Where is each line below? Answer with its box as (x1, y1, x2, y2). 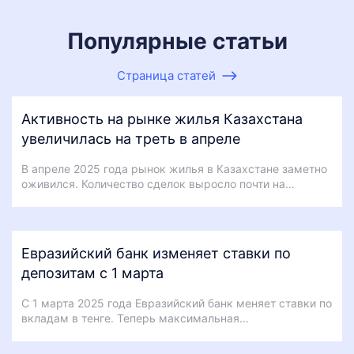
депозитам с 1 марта (21, 264, 164, 281)
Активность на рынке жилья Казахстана (21, 110, 303, 127)
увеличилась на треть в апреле (21, 130, 240, 147)
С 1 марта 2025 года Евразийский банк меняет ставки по (21, 296, 332, 310)
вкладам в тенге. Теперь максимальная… (21, 311, 249, 325)
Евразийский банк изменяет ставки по (21, 244, 291, 262)
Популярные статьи (66, 27, 288, 55)
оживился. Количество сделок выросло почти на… (21, 176, 295, 190)
